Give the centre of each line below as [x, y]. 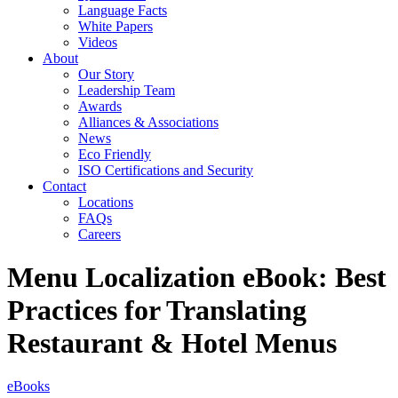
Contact [64, 186]
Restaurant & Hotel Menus [172, 342]
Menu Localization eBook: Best [197, 277]
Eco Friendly [115, 154]
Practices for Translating [157, 310]
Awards [100, 106]
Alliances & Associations [148, 122]
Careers [99, 234]
